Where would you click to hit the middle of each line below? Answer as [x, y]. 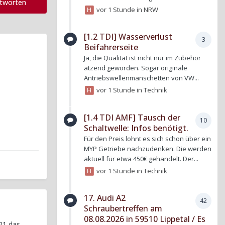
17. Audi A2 [105, 198]
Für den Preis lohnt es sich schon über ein [147, 138]
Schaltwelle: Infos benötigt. [136, 128]
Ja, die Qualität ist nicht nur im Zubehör [142, 58]
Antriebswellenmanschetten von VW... [141, 78]
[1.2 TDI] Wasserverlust [128, 37]
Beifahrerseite [111, 47]
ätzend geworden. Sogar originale [136, 68]
